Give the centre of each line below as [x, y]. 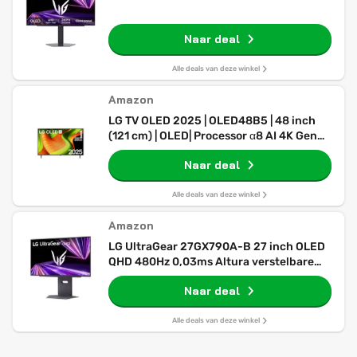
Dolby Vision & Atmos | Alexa [184, 151]
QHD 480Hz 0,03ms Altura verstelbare [211, 262]
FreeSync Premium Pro [170, 277]
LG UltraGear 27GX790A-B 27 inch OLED [217, 247]
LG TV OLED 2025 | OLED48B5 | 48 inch [212, 121]
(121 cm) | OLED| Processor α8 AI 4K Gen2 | [219, 136]
